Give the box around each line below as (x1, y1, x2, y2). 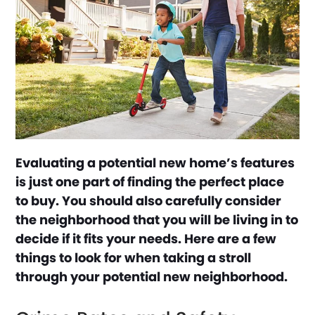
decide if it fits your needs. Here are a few (15, 229, 277, 247)
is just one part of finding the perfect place (15, 172, 285, 191)
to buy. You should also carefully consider (15, 191, 282, 210)
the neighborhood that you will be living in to (15, 210, 299, 229)
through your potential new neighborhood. (15, 267, 288, 285)
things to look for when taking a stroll (15, 248, 252, 266)
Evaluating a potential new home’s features (15, 153, 295, 172)
